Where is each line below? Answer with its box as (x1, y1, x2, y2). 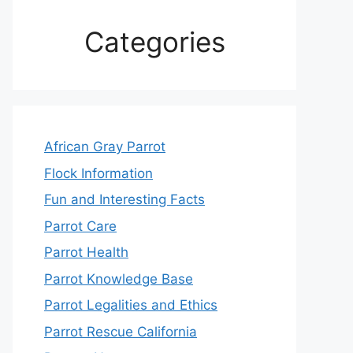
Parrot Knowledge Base (44, 270, 193, 287)
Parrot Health (44, 244, 128, 260)
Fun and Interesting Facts (44, 191, 205, 207)
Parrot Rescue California (44, 323, 197, 340)
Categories (84, 25, 225, 58)
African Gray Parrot (44, 139, 165, 154)
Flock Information (44, 165, 153, 181)
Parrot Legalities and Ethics (44, 297, 217, 313)
